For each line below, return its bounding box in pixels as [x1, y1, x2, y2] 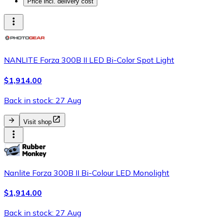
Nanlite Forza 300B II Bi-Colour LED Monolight [4, 167, 169, 178]
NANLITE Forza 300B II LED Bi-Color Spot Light [4, 55, 174, 65]
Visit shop [23, 118, 52, 126]
